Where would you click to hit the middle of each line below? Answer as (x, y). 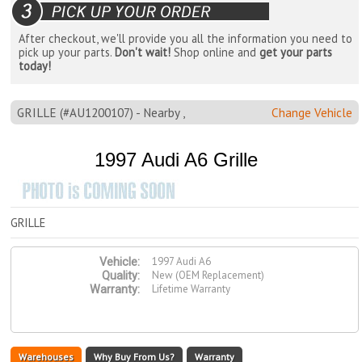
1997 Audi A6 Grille (177, 160)
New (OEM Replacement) (208, 276)
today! (35, 66)
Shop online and (215, 53)
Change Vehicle (311, 112)
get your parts (296, 53)
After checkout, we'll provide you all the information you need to (186, 39)
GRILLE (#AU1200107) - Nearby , (101, 112)
